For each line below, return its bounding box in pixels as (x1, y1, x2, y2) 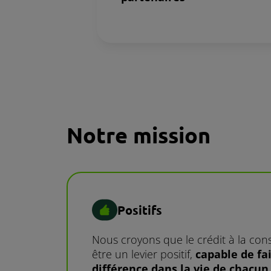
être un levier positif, (92, 247, 195, 262)
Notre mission (67, 122, 211, 149)
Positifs (117, 201, 162, 218)
